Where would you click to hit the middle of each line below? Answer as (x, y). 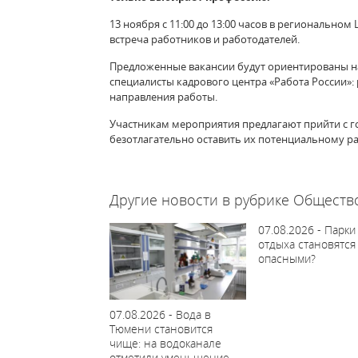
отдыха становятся (306, 244)
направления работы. (163, 97)
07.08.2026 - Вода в (160, 314)
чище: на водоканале (165, 343)
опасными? (286, 259)
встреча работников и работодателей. (205, 39)
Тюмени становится (161, 328)
